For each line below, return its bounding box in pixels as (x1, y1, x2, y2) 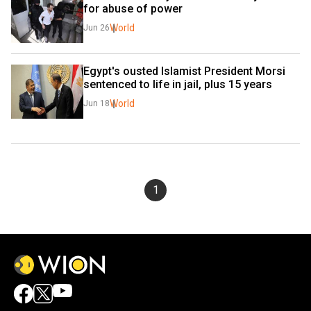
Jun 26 (83, 22, 110, 33)
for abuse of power (83, 1, 183, 15)
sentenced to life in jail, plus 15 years (83, 77, 272, 91)
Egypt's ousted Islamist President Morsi (83, 64, 285, 78)
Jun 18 (83, 98, 110, 108)
